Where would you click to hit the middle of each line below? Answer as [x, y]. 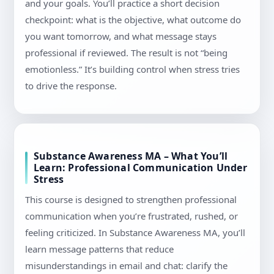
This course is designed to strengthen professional [131, 200]
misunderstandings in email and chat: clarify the [126, 266]
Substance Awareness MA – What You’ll [131, 156]
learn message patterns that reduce [99, 249]
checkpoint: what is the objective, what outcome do [133, 20]
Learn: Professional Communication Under [140, 168]
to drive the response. [71, 86]
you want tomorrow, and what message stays [121, 36]
